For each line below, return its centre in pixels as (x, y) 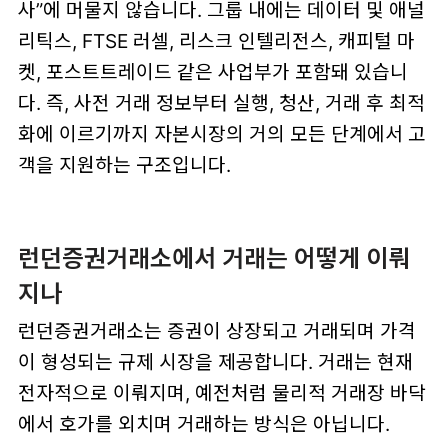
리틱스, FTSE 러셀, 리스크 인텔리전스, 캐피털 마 (216, 41)
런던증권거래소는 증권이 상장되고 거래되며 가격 (216, 331)
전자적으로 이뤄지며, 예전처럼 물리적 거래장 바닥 (221, 393)
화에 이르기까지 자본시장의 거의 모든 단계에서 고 (221, 134)
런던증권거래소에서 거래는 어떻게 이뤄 (213, 258)
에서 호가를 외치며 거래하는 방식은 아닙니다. (203, 424)
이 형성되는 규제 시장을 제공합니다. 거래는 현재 (215, 362)
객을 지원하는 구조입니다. (124, 165)
